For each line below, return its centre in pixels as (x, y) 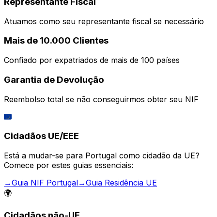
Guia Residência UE (121, 182)
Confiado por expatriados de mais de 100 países (92, 60)
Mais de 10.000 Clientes (56, 41)
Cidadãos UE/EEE (41, 136)
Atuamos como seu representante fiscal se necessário (104, 21)
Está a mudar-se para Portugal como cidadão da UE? (102, 155)
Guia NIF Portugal (45, 182)
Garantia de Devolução (54, 79)
